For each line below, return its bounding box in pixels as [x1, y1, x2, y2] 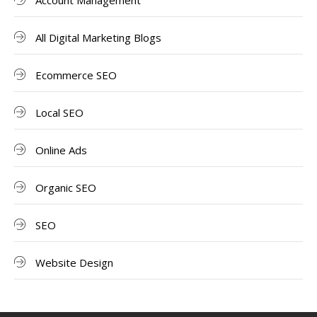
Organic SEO [35, 180, 96, 195]
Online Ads [35, 143, 87, 158]
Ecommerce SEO [35, 68, 117, 83]
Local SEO [35, 105, 83, 120]
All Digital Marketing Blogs [35, 30, 161, 45]
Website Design [35, 255, 113, 270]
